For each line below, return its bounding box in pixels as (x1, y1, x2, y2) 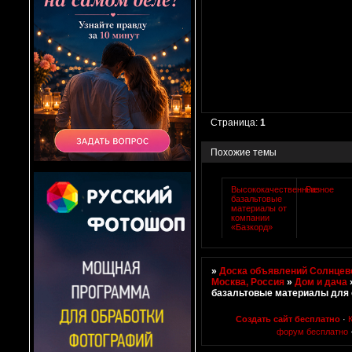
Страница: (211, 117, 261, 129)
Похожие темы (211, 146, 277, 158)
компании (231, 212, 270, 222)
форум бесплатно (277, 327, 348, 337)
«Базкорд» (231, 222, 273, 232)
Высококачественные (231, 184, 318, 194)
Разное (306, 184, 335, 194)
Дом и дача (295, 276, 348, 288)
